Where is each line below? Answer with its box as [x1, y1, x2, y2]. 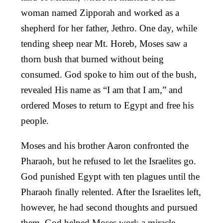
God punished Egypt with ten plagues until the [21, 171, 200, 182]
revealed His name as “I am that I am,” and [21, 84, 183, 95]
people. [21, 115, 49, 126]
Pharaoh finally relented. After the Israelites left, [21, 186, 201, 197]
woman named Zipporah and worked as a [21, 7, 179, 18]
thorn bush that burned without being [21, 53, 164, 64]
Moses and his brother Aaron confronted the [21, 140, 189, 151]
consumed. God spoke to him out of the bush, [21, 69, 197, 80]
